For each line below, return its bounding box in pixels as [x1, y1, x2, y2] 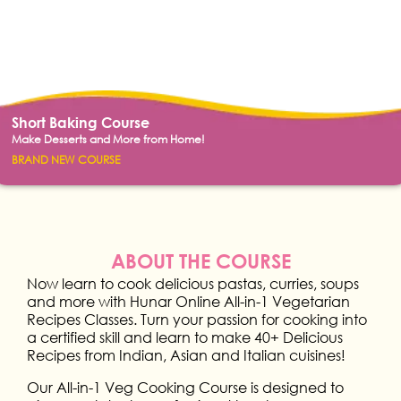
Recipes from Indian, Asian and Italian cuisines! [27, 345, 346, 364]
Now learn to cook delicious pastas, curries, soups [27, 273, 359, 293]
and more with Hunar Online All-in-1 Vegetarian [27, 291, 350, 311]
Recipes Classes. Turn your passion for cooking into [27, 309, 367, 328]
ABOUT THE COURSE [110, 249, 291, 273]
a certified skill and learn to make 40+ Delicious [27, 327, 343, 346]
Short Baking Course [12, 113, 150, 131]
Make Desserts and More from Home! [12, 131, 206, 147]
